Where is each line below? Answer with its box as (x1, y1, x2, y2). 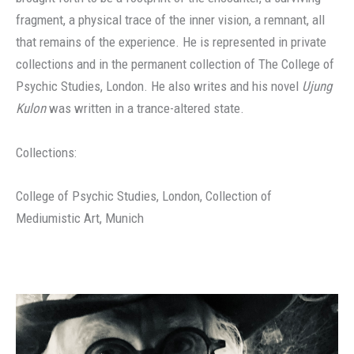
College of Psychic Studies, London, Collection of (16, 187, 272, 204)
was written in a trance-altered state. (46, 100, 244, 117)
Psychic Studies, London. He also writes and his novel (16, 78, 302, 95)
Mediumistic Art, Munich (16, 209, 144, 226)
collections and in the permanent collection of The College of (16, 56, 334, 73)
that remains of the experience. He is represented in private (16, 34, 326, 51)
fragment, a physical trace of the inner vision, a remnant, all (16, 12, 325, 28)
